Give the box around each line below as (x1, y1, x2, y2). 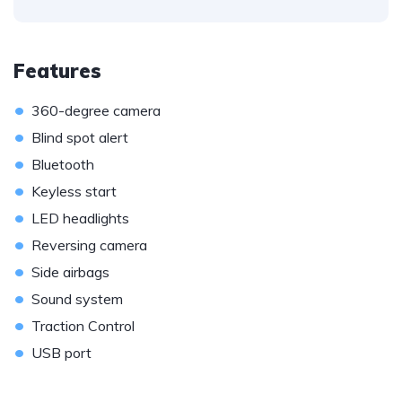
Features (13, 58, 101, 83)
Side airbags (31, 263, 109, 281)
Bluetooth (31, 155, 94, 173)
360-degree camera (31, 101, 161, 119)
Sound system (31, 290, 123, 308)
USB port (31, 344, 92, 362)
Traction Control (31, 317, 135, 335)
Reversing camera (31, 236, 147, 254)
